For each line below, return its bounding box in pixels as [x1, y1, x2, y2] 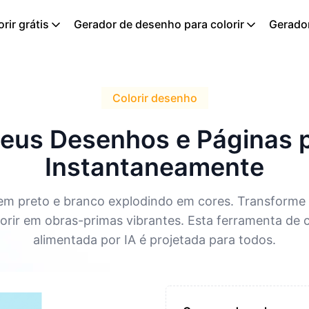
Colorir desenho [112, 91, 197, 105]
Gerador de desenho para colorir [74, 17, 244, 31]
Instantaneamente [45, 152, 264, 182]
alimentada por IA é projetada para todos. [33, 232, 276, 247]
